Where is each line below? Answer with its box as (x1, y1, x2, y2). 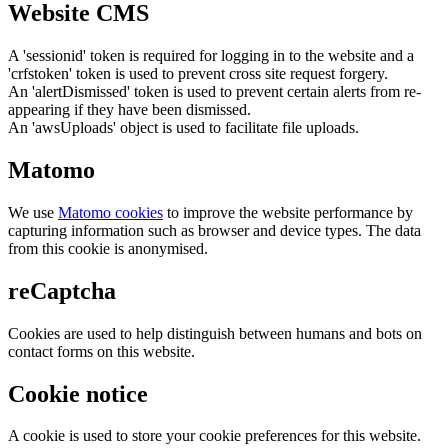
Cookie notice (8, 380, 148, 407)
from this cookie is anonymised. (8, 239, 208, 257)
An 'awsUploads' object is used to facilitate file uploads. (8, 119, 359, 136)
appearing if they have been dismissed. (8, 101, 251, 118)
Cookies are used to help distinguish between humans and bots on (8, 324, 422, 342)
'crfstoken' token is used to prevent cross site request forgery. (8, 65, 388, 82)
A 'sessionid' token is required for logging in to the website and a (8, 47, 414, 64)
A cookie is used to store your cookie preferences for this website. (8, 427, 421, 445)
